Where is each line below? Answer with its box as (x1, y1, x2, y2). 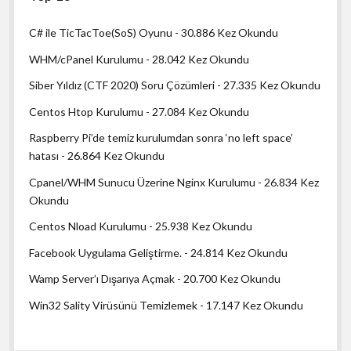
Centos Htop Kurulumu (29, 104, 144, 118)
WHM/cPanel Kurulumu (29, 52, 144, 66)
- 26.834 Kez (255, 175, 320, 189)
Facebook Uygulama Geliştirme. (29, 245, 183, 259)
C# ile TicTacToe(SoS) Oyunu (29, 26, 173, 40)
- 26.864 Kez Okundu (59, 149, 165, 163)
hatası (29, 149, 60, 163)
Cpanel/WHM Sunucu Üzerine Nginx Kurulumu (29, 175, 256, 189)
